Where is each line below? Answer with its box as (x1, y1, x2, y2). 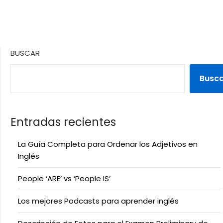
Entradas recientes (10, 113, 116, 130)
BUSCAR (10, 47, 40, 58)
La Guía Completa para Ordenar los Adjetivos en (18, 138, 198, 149)
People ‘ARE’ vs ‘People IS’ (18, 173, 111, 184)
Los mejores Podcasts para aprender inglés (18, 195, 179, 206)
